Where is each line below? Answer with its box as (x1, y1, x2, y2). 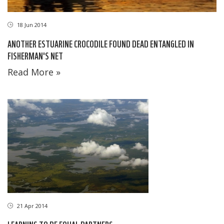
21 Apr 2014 (15, 201, 47, 209)
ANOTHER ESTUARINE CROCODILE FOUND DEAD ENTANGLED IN (7, 36, 194, 49)
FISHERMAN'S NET (7, 48, 63, 61)
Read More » (7, 65, 60, 78)
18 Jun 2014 (15, 20, 46, 28)
